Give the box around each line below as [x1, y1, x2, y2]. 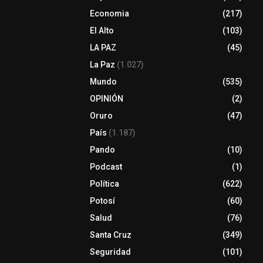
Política [90, 179, 119, 189]
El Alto [90, 26, 114, 36]
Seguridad [90, 247, 131, 257]
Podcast [90, 162, 122, 172]
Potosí [90, 196, 115, 206]
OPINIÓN [90, 94, 123, 104]
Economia [90, 9, 129, 19]
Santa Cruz [90, 230, 131, 240]
